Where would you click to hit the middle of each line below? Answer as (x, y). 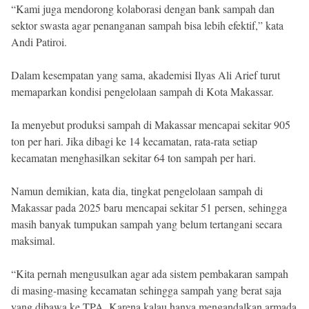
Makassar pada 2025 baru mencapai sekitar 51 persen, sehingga (149, 208)
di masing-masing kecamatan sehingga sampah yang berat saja (146, 290)
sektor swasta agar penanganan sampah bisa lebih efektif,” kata (147, 26)
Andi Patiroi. (39, 42)
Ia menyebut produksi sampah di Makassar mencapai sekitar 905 (151, 125)
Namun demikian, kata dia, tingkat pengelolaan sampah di (137, 191)
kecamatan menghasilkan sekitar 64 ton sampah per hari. (133, 158)
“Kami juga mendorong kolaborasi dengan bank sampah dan (143, 9)
